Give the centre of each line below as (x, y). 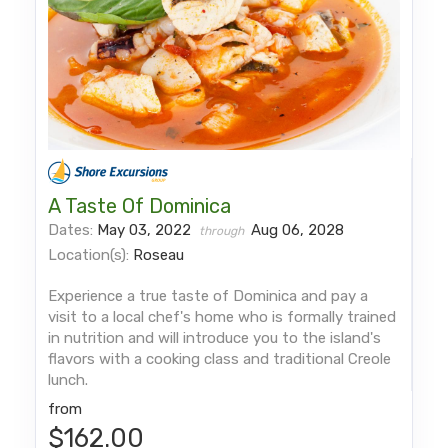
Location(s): (89, 254)
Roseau (159, 254)
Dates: (73, 229)
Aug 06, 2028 (298, 229)
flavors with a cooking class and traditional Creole (220, 358)
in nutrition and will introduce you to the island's (215, 337)
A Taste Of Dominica (140, 205)
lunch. (68, 379)
